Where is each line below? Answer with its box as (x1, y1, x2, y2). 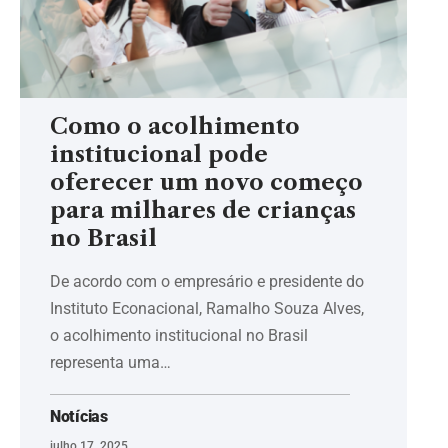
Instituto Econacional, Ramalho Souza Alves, (50, 299, 364, 319)
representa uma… (50, 353, 171, 373)
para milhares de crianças (50, 197, 356, 225)
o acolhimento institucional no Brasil (50, 326, 308, 346)
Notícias (50, 407, 108, 427)
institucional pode (50, 141, 268, 169)
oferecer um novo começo (50, 169, 363, 197)
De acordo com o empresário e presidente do (50, 272, 364, 292)
